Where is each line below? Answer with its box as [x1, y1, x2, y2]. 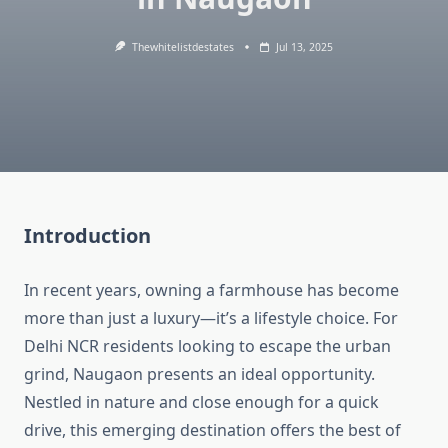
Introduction [24, 222, 151, 250]
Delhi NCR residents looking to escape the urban [24, 335, 391, 358]
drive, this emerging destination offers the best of [24, 419, 401, 442]
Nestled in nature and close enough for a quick [24, 391, 379, 414]
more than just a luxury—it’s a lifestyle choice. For [24, 307, 398, 330]
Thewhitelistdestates [131, 40, 234, 54]
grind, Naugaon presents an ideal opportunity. [24, 363, 375, 386]
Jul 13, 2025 [275, 40, 333, 54]
